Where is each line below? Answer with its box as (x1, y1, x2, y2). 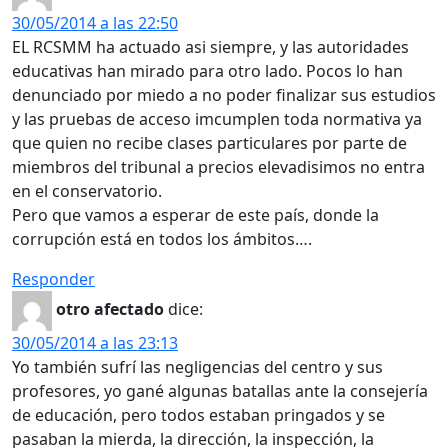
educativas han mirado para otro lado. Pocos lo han (12, 59, 403, 82)
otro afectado (56, 298, 164, 320)
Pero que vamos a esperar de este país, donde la (12, 203, 379, 226)
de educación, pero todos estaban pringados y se (12, 403, 385, 426)
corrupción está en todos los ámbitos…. (12, 227, 312, 250)
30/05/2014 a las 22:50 (12, 11, 178, 34)
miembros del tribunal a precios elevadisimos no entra (12, 155, 425, 178)
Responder (12, 267, 95, 290)
